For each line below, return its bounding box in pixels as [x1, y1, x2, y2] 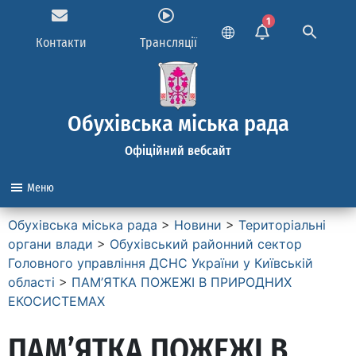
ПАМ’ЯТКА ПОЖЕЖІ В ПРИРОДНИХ [72, 274, 292, 290]
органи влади [8, 236, 93, 252]
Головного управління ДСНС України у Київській [8, 255, 313, 271]
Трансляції [139, 35, 197, 50]
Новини [174, 217, 222, 233]
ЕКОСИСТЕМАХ [8, 293, 105, 309]
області [8, 274, 55, 290]
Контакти [36, 35, 87, 50]
